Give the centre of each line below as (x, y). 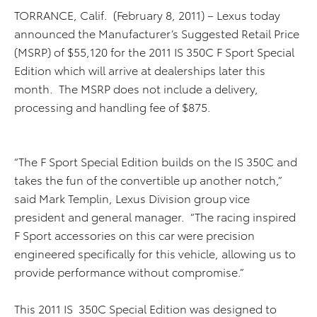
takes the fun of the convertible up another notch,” (148, 179)
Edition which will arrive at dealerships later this (140, 70)
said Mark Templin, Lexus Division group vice (132, 198)
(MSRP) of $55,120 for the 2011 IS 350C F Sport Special (154, 51)
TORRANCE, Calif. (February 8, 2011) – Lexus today (147, 15)
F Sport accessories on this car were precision (134, 235)
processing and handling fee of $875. (113, 106)
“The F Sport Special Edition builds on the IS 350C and (156, 161)
